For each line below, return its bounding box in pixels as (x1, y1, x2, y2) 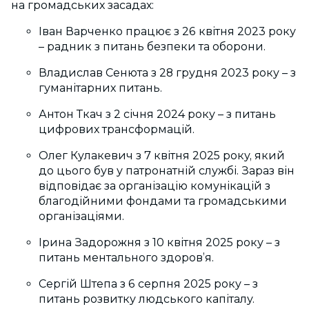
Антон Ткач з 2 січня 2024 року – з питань (39, 108, 276, 121)
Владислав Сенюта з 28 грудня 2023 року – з (39, 66, 296, 80)
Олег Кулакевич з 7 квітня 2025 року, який (39, 149, 285, 163)
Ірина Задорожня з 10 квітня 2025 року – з (39, 236, 280, 250)
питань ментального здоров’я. (39, 251, 214, 265)
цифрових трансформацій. (39, 123, 195, 137)
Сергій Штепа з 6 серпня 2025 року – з (39, 277, 258, 291)
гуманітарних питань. (39, 81, 162, 95)
